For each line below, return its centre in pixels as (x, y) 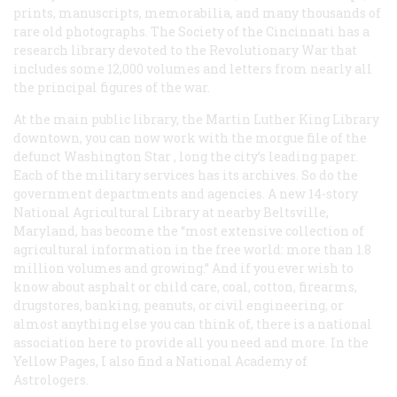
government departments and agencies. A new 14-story (186, 193)
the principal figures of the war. (112, 87)
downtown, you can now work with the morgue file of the (190, 137)
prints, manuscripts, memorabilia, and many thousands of (197, 12)
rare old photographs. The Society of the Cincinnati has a (191, 31)
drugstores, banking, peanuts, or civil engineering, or (179, 305)
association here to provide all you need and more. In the (191, 342)
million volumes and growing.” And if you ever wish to (183, 268)
